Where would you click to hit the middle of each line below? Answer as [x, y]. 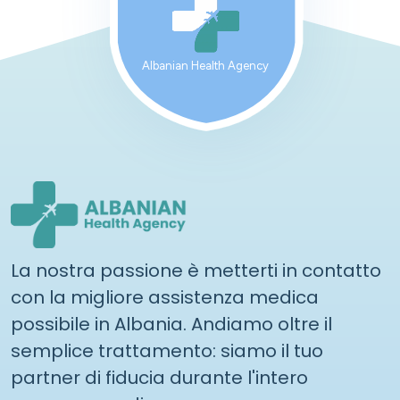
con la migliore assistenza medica [165, 297]
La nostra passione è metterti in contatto [196, 271]
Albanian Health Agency [205, 65]
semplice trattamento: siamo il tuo [167, 351]
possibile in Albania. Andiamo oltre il [171, 324]
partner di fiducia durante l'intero [159, 378]
